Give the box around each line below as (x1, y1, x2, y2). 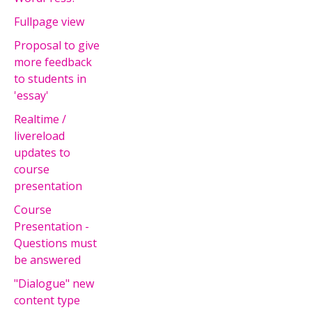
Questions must (14, 235, 97, 251)
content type (14, 292, 80, 308)
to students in (14, 70, 86, 86)
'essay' (14, 87, 49, 103)
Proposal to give (14, 37, 100, 53)
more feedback (14, 54, 92, 70)
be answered (14, 251, 81, 267)
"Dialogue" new (14, 275, 94, 291)
